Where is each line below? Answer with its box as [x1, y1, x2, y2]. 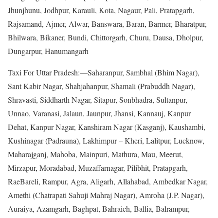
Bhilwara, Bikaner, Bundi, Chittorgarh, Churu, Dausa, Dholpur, [8, 32, 203, 42]
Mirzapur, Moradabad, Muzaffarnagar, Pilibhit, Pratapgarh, [8, 162, 188, 173]
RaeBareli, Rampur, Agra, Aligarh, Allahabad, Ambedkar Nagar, [8, 176, 208, 186]
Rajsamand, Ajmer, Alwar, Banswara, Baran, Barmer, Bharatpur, [8, 18, 207, 29]
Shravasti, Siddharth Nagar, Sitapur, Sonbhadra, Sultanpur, [8, 94, 187, 105]
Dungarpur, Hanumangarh [8, 45, 89, 56]
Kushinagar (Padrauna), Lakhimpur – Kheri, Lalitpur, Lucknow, [8, 135, 204, 145]
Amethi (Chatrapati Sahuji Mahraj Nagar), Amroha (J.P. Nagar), [8, 189, 204, 200]
